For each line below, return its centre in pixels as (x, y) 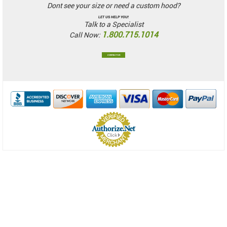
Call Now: (85, 35)
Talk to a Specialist (113, 25)
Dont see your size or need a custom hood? (113, 6)
